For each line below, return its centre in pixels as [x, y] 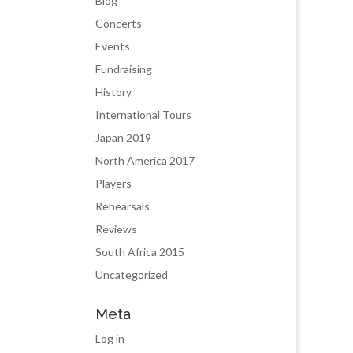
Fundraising [124, 69]
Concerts [119, 23]
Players [113, 183]
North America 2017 [145, 160]
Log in [110, 338]
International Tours [143, 115]
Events [113, 46]
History [113, 92]
